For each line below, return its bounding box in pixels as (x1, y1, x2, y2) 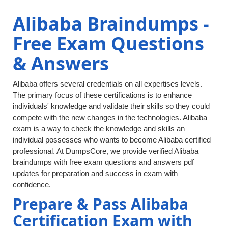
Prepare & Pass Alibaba (13, 193, 188, 215)
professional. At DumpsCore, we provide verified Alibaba (13, 147, 198, 156)
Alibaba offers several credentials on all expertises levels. (13, 79, 202, 89)
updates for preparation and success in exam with (13, 169, 178, 178)
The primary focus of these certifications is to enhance (13, 91, 192, 100)
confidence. (13, 180, 51, 189)
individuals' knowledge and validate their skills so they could (13, 102, 210, 111)
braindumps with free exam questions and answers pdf (13, 158, 194, 167)
